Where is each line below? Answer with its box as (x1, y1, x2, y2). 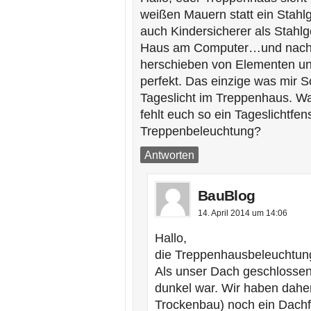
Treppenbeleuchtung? (140, 124, 261, 138)
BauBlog (198, 187, 255, 203)
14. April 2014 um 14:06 (198, 208, 287, 218)
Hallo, (155, 231, 187, 245)
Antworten (144, 149, 194, 161)
